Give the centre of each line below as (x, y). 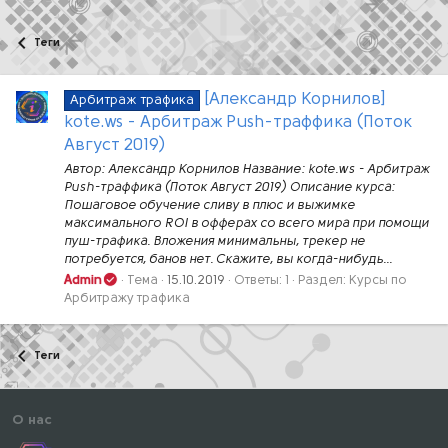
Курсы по (378, 280)
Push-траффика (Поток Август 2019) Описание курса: (229, 187)
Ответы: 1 (262, 280)
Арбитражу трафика (127, 298)
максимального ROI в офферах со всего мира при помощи (246, 223)
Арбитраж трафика (131, 101)
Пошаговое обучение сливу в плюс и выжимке (209, 205)
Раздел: (324, 280)
